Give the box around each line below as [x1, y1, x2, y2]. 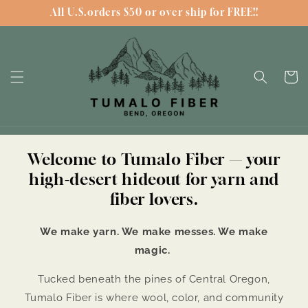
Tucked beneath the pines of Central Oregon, [38, 273, 270, 286]
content [20, 15, 62, 28]
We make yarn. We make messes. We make [40, 225, 268, 239]
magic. [134, 244, 174, 257]
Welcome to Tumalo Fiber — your [27, 150, 280, 169]
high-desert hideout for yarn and [28, 170, 280, 189]
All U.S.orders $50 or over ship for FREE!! [49, 7, 258, 18]
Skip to [20, 3, 57, 16]
